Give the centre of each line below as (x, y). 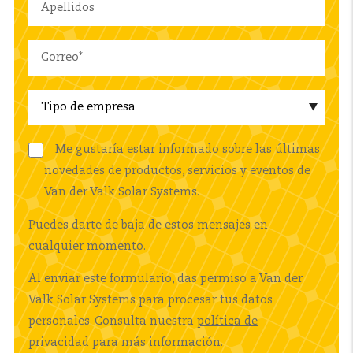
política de (227, 321)
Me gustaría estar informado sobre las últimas (187, 150)
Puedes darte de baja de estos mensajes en (148, 225)
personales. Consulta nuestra (113, 321)
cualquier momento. (89, 246)
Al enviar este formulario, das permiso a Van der (165, 279)
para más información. (158, 342)
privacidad (59, 342)
